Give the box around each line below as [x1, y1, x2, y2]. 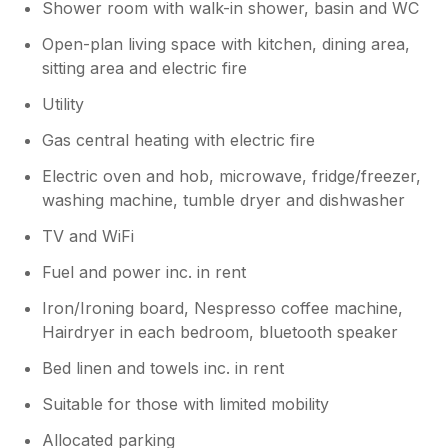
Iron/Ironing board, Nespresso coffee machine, [42, 297, 404, 318]
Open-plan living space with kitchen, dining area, [42, 33, 411, 54]
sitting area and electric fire [42, 57, 248, 78]
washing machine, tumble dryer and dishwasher [42, 189, 406, 210]
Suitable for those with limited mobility [42, 393, 330, 414]
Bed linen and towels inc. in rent [42, 357, 285, 378]
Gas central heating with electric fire [42, 129, 316, 150]
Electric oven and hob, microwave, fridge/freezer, [42, 165, 422, 186]
